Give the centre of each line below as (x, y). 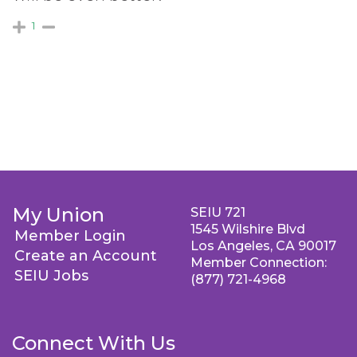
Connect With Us (94, 343)
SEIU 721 (218, 213)
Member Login (70, 236)
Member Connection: (259, 263)
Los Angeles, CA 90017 (263, 246)
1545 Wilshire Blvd (248, 229)
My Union (58, 215)
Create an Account (86, 256)
